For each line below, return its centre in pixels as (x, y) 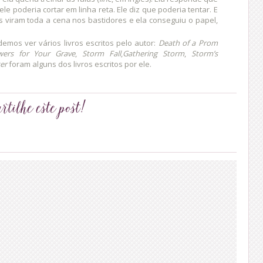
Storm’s (204, 54)
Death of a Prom (188, 43)
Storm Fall (102, 54)
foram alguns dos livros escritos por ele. (79, 64)
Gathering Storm (153, 54)
